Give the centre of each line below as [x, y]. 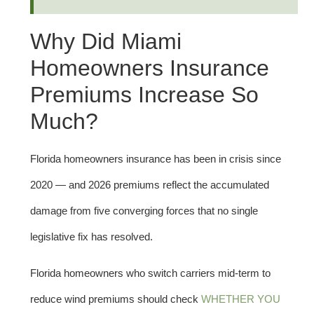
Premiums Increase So [144, 95]
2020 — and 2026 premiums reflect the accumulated [150, 185]
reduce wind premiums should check [116, 299]
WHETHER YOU [241, 299]
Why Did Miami [106, 42]
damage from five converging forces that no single [144, 211]
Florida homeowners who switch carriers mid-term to [150, 273]
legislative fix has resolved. [91, 237]
